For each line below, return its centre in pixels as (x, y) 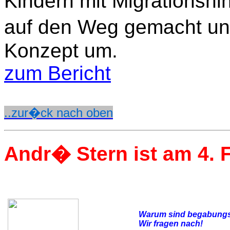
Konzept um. (66, 51)
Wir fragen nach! (171, 224)
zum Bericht (57, 73)
